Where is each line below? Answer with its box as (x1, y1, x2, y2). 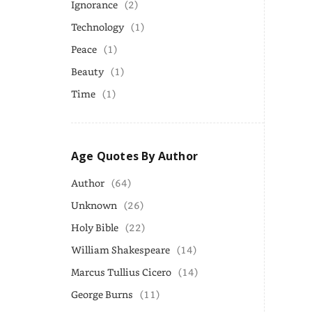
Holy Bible (71, 221, 118, 234)
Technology (71, 20, 124, 33)
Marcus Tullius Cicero (71, 265, 171, 279)
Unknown (71, 198, 117, 212)
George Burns (71, 288, 133, 301)
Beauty (71, 65, 104, 78)
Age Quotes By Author (71, 148, 198, 164)
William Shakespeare (71, 243, 170, 256)
